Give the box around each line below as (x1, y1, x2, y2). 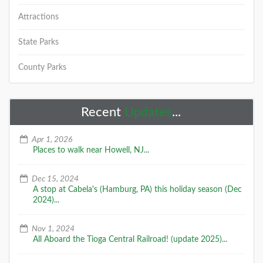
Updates (124, 105, 172, 119)
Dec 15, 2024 (29, 174, 79, 183)
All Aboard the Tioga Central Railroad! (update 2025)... (33, 235, 227, 244)
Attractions (18, 12, 59, 21)
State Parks (18, 38, 59, 46)
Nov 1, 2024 (29, 224, 75, 233)
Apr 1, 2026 (29, 135, 72, 144)
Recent (81, 105, 124, 119)
